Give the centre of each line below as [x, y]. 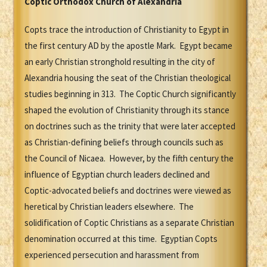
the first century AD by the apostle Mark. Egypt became [128, 46]
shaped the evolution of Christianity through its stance [127, 110]
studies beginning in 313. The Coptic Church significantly [130, 94]
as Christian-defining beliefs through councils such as [124, 142]
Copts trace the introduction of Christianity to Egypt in [127, 30]
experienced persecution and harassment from [112, 255]
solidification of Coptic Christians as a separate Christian [129, 223]
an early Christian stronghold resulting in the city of [120, 62]
